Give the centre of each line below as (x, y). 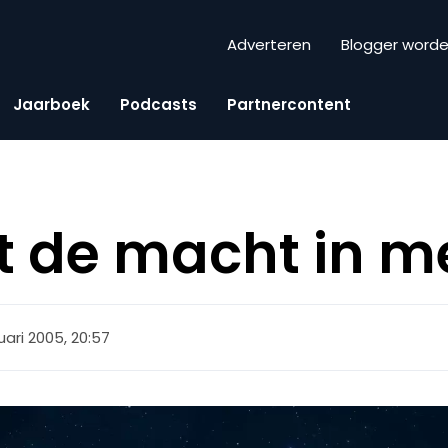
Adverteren (269, 45)
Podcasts (158, 104)
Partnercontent (289, 104)
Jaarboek (51, 104)
